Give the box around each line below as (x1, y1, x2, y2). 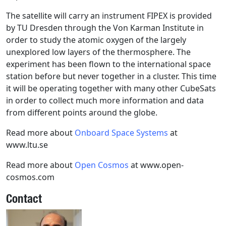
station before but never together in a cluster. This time (6, 71, 216, 82)
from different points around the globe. (6, 107, 157, 119)
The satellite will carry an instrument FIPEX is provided (6, 10, 212, 22)
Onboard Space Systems (75, 127, 168, 139)
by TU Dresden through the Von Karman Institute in (6, 22, 204, 34)
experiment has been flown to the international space (6, 59, 211, 70)
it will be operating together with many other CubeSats (6, 83, 216, 94)
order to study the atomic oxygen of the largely (6, 34, 186, 46)
